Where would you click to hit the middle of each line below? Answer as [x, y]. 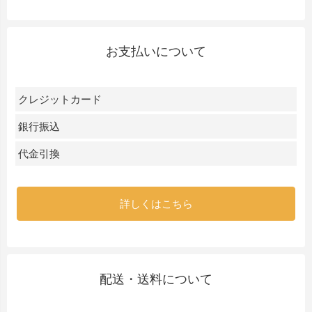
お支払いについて [156, 52]
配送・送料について [156, 279]
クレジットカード [60, 100]
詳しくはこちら [156, 204]
